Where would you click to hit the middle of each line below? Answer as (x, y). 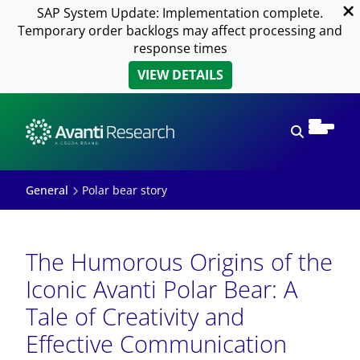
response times (180, 48)
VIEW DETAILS (180, 75)
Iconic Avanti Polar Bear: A (162, 289)
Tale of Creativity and (135, 316)
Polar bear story (125, 190)
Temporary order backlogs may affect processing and (180, 31)
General (47, 190)
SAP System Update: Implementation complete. (180, 13)
